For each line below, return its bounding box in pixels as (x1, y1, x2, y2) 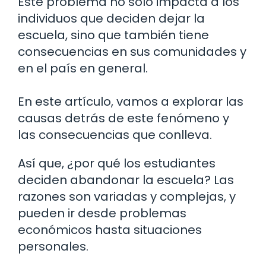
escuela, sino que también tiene (18, 27, 209, 44)
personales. (18, 238, 88, 255)
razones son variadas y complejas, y (18, 188, 236, 205)
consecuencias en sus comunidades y (18, 43, 246, 61)
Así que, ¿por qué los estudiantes (18, 155, 216, 172)
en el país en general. (18, 60, 148, 77)
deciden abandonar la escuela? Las (18, 172, 234, 189)
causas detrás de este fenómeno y (18, 110, 229, 127)
